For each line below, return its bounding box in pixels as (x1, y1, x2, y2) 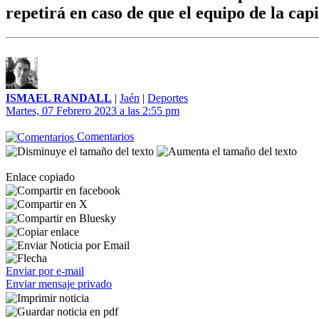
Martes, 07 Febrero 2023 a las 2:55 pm (6, 105, 179, 117)
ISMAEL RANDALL (6, 92, 112, 104)
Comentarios (74, 130, 134, 142)
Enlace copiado (6, 170, 75, 183)
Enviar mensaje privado (6, 278, 112, 291)
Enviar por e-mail (6, 265, 84, 278)
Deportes (147, 92, 188, 104)
